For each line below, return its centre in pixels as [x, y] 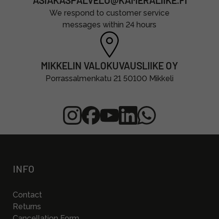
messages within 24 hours [109, 25]
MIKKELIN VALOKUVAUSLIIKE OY [109, 66]
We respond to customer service [109, 13]
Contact [27, 195]
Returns [27, 207]
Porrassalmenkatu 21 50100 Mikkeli [109, 78]
